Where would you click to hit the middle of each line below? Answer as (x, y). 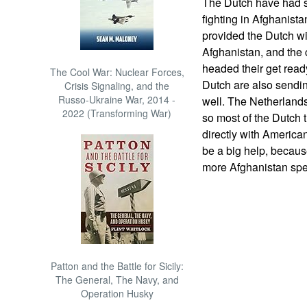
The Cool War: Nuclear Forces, (117, 72)
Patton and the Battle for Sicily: (117, 266)
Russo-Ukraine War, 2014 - (117, 99)
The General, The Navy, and (117, 280)
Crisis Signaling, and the (117, 86)
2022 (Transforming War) (117, 113)
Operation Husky (117, 293)
